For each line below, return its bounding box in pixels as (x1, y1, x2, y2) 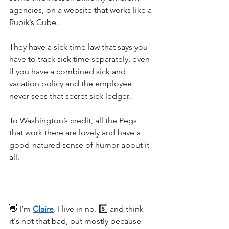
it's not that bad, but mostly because (9, 216, 143, 226)
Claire (33, 203, 54, 214)
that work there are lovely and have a (9, 127, 143, 138)
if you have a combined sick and (9, 66, 128, 76)
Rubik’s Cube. (9, 17, 60, 27)
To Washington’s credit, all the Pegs (9, 115, 139, 125)
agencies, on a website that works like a (9, 5, 154, 15)
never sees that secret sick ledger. (9, 90, 133, 101)
